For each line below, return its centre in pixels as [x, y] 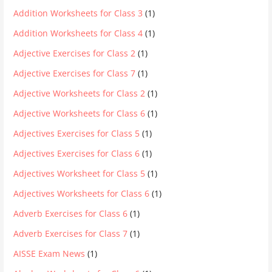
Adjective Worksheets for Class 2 [80, 93]
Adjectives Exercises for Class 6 [77, 153]
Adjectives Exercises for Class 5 [77, 133]
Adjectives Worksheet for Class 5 [80, 173]
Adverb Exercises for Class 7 [71, 233]
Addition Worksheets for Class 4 [78, 33]
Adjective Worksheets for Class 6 [80, 113]
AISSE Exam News [49, 253]
